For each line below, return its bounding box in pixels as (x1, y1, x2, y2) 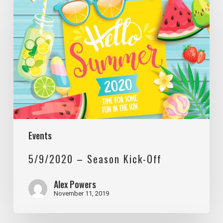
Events (28, 128, 52, 142)
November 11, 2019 (53, 189, 109, 197)
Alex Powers (53, 177, 96, 191)
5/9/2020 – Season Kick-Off (28, 151, 162, 166)
